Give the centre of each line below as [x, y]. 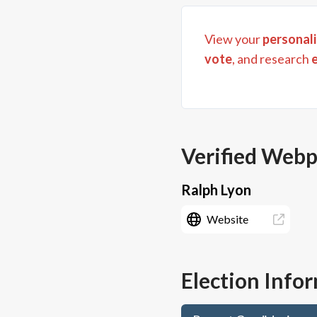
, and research [271, 59]
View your [234, 39]
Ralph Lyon [216, 190]
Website [227, 219]
